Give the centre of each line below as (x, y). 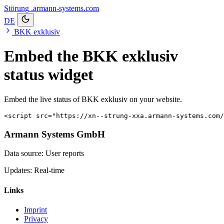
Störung (16, 8)
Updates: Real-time (34, 170)
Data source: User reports (44, 153)
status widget (49, 75)
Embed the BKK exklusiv (91, 56)
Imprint (35, 209)
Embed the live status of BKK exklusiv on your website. (93, 99)
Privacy (36, 218)
